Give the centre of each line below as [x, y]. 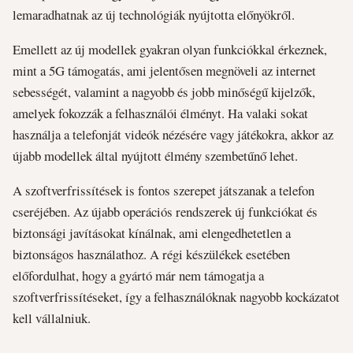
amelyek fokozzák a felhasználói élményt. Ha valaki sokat [160, 113]
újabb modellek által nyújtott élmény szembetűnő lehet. [155, 156]
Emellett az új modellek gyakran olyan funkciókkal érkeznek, [170, 50]
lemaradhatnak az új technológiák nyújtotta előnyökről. [154, 15]
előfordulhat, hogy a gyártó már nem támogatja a [138, 275]
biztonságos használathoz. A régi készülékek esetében [151, 254]
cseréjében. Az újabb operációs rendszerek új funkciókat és [165, 211]
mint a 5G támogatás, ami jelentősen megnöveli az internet [164, 71]
